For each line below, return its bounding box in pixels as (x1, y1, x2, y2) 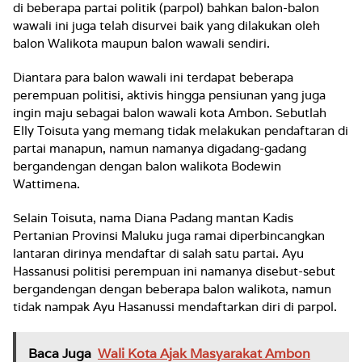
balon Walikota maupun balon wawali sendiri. (13, 36, 270, 52)
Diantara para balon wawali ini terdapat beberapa (13, 69, 293, 86)
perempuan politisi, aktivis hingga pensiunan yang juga (13, 87, 326, 103)
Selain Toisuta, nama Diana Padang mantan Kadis (13, 210, 293, 226)
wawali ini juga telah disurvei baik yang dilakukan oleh (13, 18, 320, 34)
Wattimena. (13, 176, 80, 192)
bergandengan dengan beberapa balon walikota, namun (13, 281, 331, 297)
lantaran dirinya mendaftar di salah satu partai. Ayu (13, 246, 304, 262)
